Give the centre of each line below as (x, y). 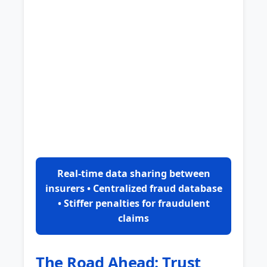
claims (133, 218)
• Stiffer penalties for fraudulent (133, 204)
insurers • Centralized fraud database (133, 189)
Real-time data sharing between (133, 174)
